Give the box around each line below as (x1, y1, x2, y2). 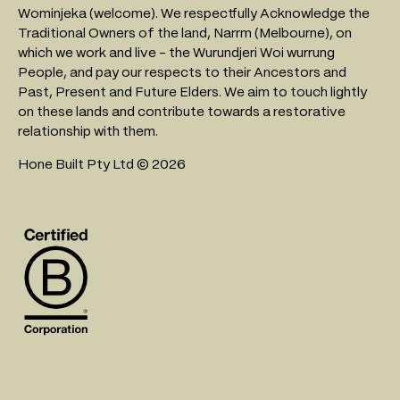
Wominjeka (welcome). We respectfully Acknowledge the (18, 2, 370, 23)
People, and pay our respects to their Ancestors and (18, 61, 346, 82)
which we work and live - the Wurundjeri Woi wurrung (18, 41, 335, 62)
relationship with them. (18, 120, 158, 141)
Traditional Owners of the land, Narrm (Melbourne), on (18, 21, 352, 43)
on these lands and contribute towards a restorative (18, 100, 346, 121)
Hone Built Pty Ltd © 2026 (18, 153, 186, 174)
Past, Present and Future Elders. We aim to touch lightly (18, 80, 367, 102)
